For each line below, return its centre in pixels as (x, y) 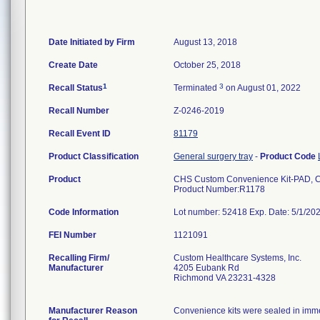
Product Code (289, 156)
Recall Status (76, 88)
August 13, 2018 (205, 42)
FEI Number (72, 235)
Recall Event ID (80, 134)
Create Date (73, 65)
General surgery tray (213, 156)
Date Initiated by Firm (92, 42)
